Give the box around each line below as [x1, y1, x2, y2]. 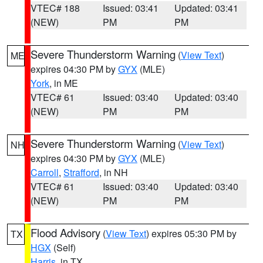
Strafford [63, 166, 99, 179]
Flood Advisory [31, 225, 100, 240]
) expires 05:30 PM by [146, 227, 237, 240]
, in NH [99, 166, 128, 179]
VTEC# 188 [31, 1, 80, 15]
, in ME [49, 76, 78, 90]
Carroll [31, 166, 59, 179]
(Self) [51, 241, 76, 254]
